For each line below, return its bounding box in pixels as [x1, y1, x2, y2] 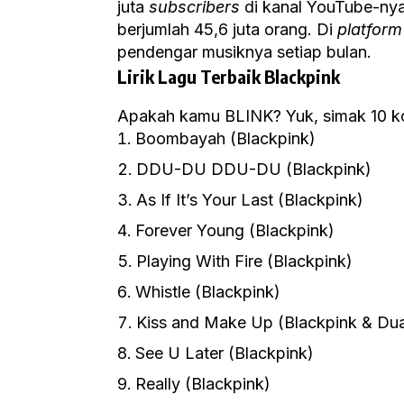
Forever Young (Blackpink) [135, 220, 335, 240]
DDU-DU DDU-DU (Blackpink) [136, 159, 372, 179]
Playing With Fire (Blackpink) [136, 251, 353, 271]
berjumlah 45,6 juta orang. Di [117, 19, 337, 39]
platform [337, 19, 402, 39]
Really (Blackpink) [135, 373, 271, 393]
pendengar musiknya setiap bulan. [117, 41, 372, 61]
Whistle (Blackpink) [135, 281, 280, 301]
